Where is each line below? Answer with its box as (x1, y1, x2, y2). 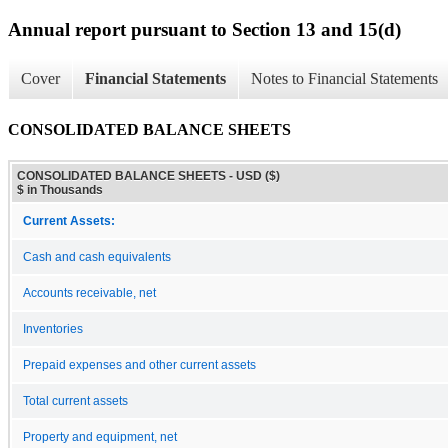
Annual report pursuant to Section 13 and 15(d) (8, 18, 401, 40)
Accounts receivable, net (23, 286, 156, 299)
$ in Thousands (17, 182, 103, 197)
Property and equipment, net (23, 430, 177, 443)
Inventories (23, 322, 83, 335)
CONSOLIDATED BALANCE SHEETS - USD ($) (17, 168, 280, 183)
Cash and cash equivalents (23, 250, 171, 263)
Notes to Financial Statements (251, 70, 438, 88)
